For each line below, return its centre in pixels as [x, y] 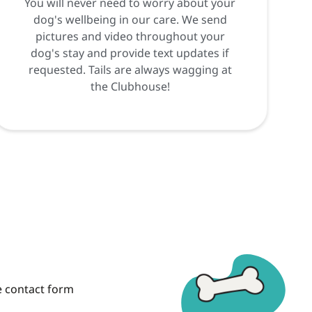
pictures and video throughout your [130, 37]
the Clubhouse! [130, 87]
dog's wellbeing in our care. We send [130, 20]
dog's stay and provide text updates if [130, 53]
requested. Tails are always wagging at [130, 70]
